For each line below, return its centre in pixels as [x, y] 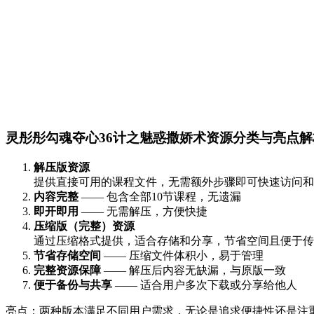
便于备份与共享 [73, 285]
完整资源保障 [67, 271]
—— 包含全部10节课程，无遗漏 [160, 197]
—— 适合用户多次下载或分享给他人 [205, 285]
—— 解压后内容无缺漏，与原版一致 [193, 271]
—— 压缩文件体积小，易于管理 [182, 256]
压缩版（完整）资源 [84, 226]
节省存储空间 [67, 256]
